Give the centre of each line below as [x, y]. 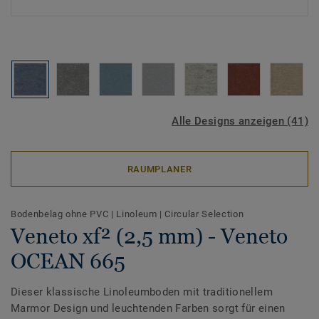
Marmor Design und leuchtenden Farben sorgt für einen [148, 308]
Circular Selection [204, 214]
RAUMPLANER [159, 169]
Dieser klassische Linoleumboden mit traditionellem [142, 292]
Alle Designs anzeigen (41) [240, 121]
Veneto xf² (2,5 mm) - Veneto [149, 236]
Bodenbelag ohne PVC [61, 214]
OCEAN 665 [68, 261]
